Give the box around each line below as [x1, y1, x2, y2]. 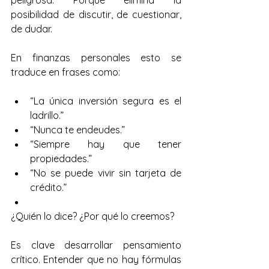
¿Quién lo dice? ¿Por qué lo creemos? [11, 210, 174, 222]
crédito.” [30, 181, 67, 193]
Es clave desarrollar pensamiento [11, 239, 181, 251]
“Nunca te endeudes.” [30, 124, 125, 136]
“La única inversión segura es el [30, 95, 181, 107]
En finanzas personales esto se [11, 52, 181, 64]
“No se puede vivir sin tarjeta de [30, 167, 181, 179]
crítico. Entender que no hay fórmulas [11, 253, 181, 265]
